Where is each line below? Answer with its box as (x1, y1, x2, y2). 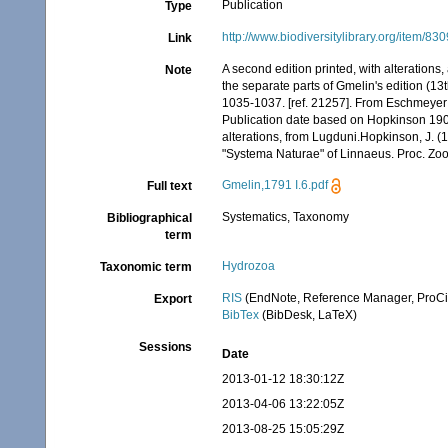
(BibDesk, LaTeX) (259, 308, 358, 322)
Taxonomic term (100, 260, 193, 274)
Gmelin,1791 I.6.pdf (222, 178, 329, 192)
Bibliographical (107, 211, 193, 225)
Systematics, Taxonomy (222, 210, 350, 224)
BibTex (222, 308, 260, 322)
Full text (147, 179, 193, 193)
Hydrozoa (222, 259, 276, 273)
